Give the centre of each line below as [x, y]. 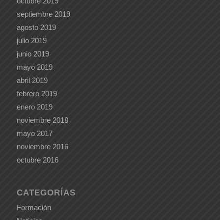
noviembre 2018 [42, 120]
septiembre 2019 [43, 14]
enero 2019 [34, 107]
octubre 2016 [37, 160]
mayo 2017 [34, 134]
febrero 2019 [37, 94]
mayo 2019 [34, 67]
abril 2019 [32, 81]
